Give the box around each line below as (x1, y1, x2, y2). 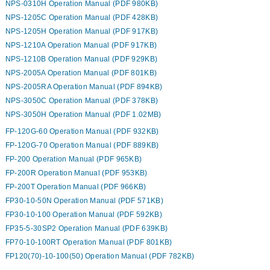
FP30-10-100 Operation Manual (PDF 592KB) (5, 210, 162, 219)
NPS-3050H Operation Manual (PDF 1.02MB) (5, 110, 162, 119)
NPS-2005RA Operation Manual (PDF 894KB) (5, 83, 163, 92)
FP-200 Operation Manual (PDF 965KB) (5, 155, 142, 164)
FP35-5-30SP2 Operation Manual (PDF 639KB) (5, 224, 168, 233)
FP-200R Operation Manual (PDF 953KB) (5, 169, 148, 178)
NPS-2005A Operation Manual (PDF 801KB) (5, 69, 157, 78)
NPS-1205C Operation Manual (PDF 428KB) (5, 13, 159, 22)
